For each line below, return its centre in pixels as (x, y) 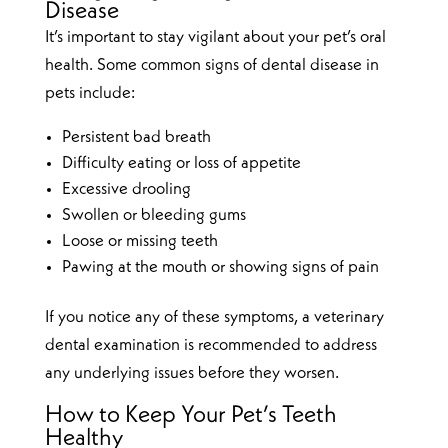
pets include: (89, 93)
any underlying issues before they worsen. (191, 373)
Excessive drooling (126, 189)
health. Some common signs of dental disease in (211, 65)
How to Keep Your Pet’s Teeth (190, 415)
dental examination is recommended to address (210, 345)
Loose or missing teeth (139, 241)
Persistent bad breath (136, 137)
